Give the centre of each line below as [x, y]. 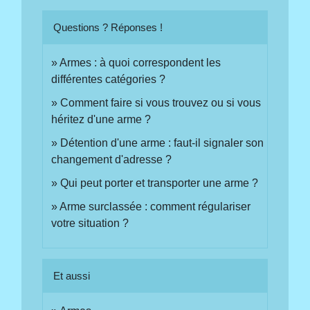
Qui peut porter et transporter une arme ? [159, 183]
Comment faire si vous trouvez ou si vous [161, 103]
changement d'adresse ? [112, 160]
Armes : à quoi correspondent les [140, 63]
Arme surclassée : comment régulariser [155, 207]
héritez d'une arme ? [101, 120]
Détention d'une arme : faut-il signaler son [162, 143]
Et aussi [72, 275]
